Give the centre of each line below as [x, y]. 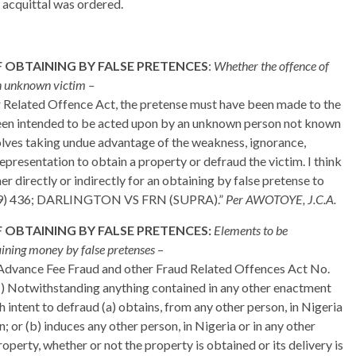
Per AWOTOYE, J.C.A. [281, 199]
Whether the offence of [271, 66]
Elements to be [251, 230]
